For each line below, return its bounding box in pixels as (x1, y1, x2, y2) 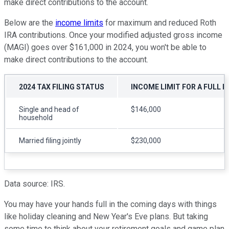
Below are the (4, 17, 55, 28)
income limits (55, 17, 103, 28)
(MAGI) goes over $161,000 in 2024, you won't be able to (4, 42, 207, 52)
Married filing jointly (19, 136, 81, 145)
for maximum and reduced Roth (103, 17, 216, 28)
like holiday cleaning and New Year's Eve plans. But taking (4, 211, 208, 221)
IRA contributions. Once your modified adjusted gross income (4, 30, 222, 40)
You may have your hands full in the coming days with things (4, 199, 217, 209)
